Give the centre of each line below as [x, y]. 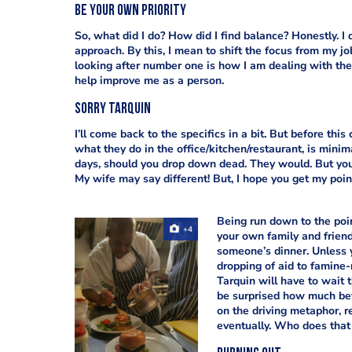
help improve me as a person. [149, 81]
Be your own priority [130, 11]
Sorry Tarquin [112, 110]
